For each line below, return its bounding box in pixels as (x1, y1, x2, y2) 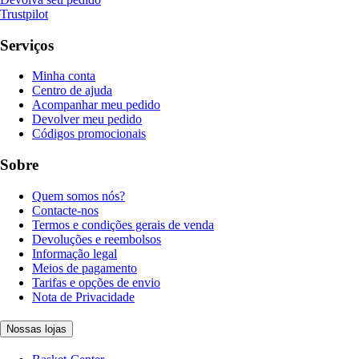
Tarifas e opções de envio (32, 275, 160, 289)
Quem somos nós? (32, 188, 125, 203)
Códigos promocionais (32, 127, 146, 141)
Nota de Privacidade (32, 289, 135, 304)
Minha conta (32, 69, 95, 83)
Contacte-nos (32, 203, 99, 217)
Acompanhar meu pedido (32, 98, 160, 112)
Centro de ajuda (32, 83, 112, 98)
